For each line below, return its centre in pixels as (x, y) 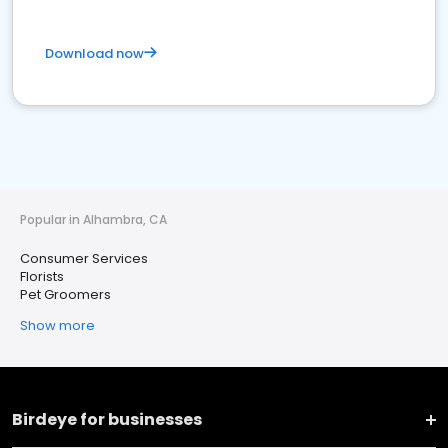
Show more (57, 325)
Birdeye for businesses (107, 419)
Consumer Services (84, 258)
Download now (94, 53)
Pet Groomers (65, 294)
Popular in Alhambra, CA (93, 219)
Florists (42, 276)
